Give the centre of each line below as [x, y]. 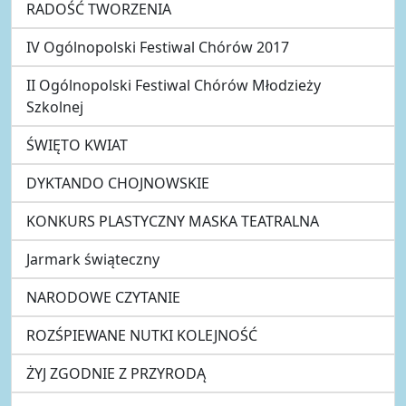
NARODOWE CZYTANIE [103, 297]
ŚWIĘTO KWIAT [77, 145]
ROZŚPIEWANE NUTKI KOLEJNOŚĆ [142, 335]
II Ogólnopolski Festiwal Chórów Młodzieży [174, 85]
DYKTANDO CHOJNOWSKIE [118, 183]
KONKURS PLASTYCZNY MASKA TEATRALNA [173, 221]
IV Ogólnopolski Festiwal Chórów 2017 [158, 47]
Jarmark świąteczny [93, 259]
